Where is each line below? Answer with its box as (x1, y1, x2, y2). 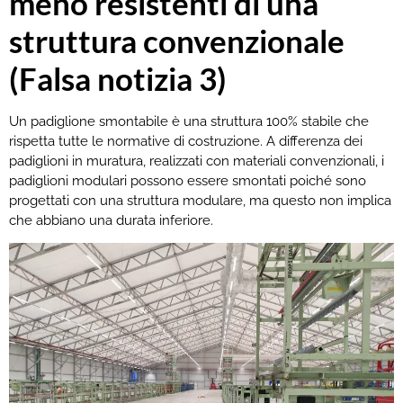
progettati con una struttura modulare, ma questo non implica (9, 192, 391, 209)
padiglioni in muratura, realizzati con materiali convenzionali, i (9, 152, 384, 169)
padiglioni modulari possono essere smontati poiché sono (9, 172, 366, 189)
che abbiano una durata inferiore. (9, 211, 213, 228)
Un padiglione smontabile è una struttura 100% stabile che (9, 112, 369, 130)
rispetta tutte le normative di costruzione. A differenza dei (9, 132, 363, 149)
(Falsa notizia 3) (9, 58, 227, 97)
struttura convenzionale (9, 21, 345, 59)
